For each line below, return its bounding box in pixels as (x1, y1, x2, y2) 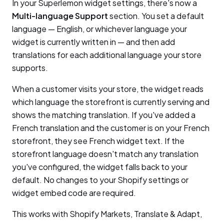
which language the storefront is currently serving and (12, 96, 209, 107)
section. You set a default (108, 10, 204, 21)
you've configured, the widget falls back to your (12, 161, 187, 172)
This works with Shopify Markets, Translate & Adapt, (12, 208, 202, 219)
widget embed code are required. (12, 187, 136, 198)
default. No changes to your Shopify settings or (12, 174, 188, 185)
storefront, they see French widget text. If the (12, 135, 184, 146)
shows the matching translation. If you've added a (12, 109, 195, 120)
